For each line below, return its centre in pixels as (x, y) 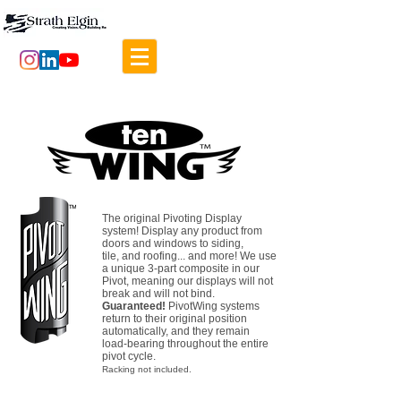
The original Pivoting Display (172, 218)
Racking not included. (147, 369)
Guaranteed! (134, 306)
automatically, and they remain (176, 331)
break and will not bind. (158, 294)
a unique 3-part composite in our (181, 269)
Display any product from (202, 231)
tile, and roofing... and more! (171, 256)
